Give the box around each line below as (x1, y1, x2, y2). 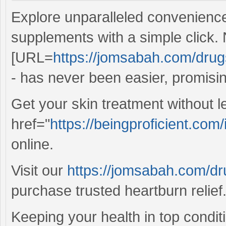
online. (11, 136, 53, 152)
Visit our (11, 162, 67, 179)
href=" (11, 116, 50, 132)
